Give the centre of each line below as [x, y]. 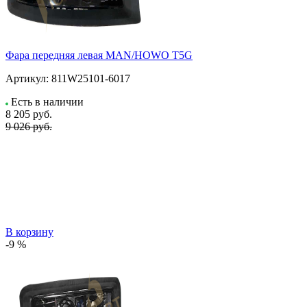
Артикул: [27, 78]
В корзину [29, 232]
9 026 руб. [29, 126]
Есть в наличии [47, 101]
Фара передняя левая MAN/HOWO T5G [99, 55]
